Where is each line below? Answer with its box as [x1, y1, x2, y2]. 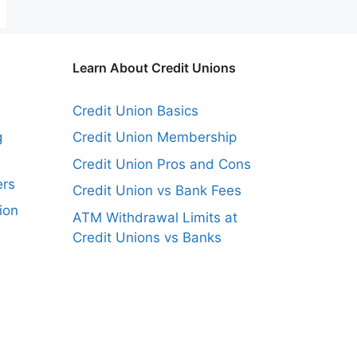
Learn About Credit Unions [73, 59, 236, 76]
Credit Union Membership [73, 129, 237, 146]
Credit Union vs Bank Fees [73, 182, 241, 199]
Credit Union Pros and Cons [73, 155, 251, 172]
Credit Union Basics [73, 102, 198, 119]
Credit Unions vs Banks [73, 229, 222, 245]
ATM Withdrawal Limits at [73, 209, 237, 226]
